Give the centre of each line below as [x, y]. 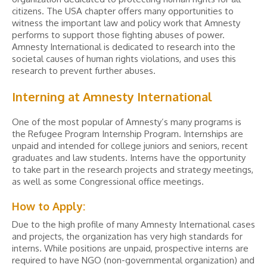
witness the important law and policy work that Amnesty [126, 23]
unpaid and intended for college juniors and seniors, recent [130, 146]
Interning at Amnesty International [112, 97]
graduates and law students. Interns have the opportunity [129, 158]
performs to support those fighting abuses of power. [118, 35]
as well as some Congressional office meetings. [108, 181]
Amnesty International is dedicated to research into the [124, 47]
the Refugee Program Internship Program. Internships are [128, 134]
